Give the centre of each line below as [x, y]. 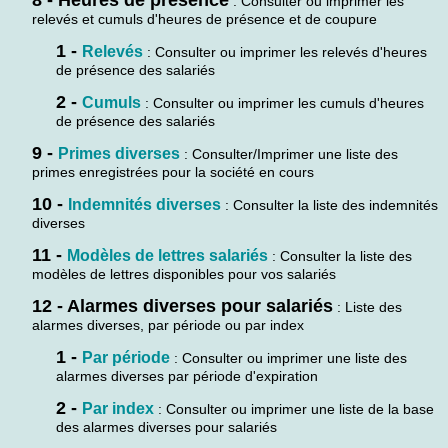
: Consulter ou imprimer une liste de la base [294, 408]
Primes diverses [119, 153]
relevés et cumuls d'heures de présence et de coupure [204, 18]
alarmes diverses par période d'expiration [187, 375]
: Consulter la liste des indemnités [329, 204]
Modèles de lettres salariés [167, 255]
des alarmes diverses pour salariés [166, 426]
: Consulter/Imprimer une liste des [289, 153]
